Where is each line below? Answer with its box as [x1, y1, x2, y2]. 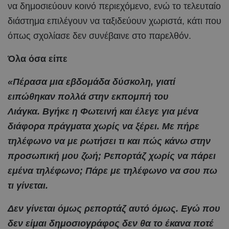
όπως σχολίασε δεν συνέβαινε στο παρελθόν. [8, 30, 191, 41]
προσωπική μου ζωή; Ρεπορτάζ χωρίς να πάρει [8, 150, 216, 161]
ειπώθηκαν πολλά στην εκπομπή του [8, 91, 169, 102]
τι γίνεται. [8, 180, 48, 191]
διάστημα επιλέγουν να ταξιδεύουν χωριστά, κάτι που [8, 15, 221, 26]
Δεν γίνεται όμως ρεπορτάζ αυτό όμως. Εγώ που [8, 203, 220, 214]
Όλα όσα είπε [8, 53, 67, 64]
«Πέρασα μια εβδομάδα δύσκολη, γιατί [8, 76, 175, 87]
